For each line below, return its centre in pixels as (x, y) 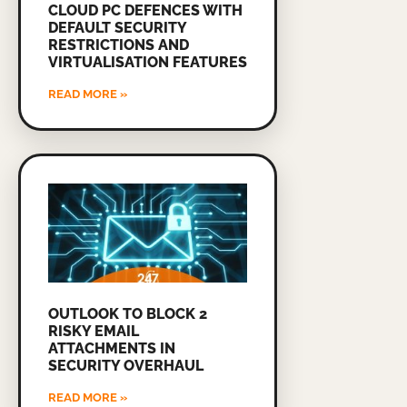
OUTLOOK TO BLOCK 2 (128, 314)
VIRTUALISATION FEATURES (148, 62)
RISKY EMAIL (94, 332)
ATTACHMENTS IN (112, 349)
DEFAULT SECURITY (117, 27)
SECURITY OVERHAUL (126, 366)
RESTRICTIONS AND (119, 45)
